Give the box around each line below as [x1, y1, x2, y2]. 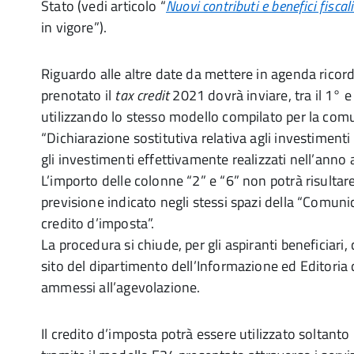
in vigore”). [41, 17, 107, 38]
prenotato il [41, 85, 115, 106]
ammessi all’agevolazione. [41, 277, 201, 298]
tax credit [115, 85, 170, 106]
